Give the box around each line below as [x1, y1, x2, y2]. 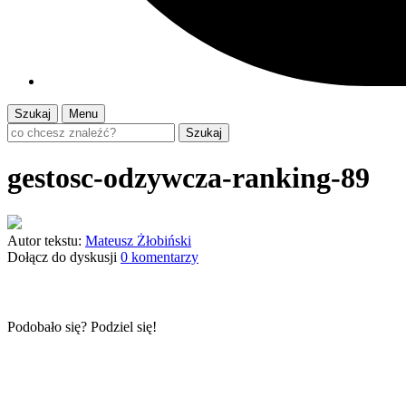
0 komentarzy [121, 248, 198, 265]
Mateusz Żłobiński [85, 232, 191, 248]
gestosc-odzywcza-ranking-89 [7, 161, 370, 195]
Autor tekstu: [7, 232, 82, 248]
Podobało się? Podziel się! [7, 318, 157, 334]
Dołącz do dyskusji [7, 248, 117, 265]
